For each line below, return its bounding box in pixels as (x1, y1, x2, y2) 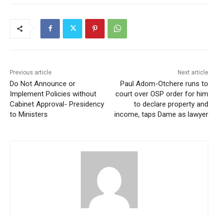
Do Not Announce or (10, 79, 75, 88)
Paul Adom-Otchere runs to (120, 79, 208, 88)
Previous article (10, 69, 52, 76)
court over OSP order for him (115, 89, 208, 98)
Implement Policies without (10, 89, 96, 98)
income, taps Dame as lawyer (114, 109, 208, 119)
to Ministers (10, 109, 50, 119)
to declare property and (133, 99, 208, 109)
